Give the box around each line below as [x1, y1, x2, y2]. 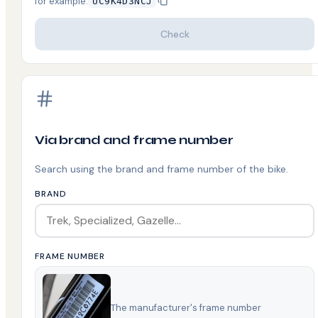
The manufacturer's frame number [111, 301, 262, 314]
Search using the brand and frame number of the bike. [35, 162, 289, 175]
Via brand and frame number [35, 131, 234, 148]
